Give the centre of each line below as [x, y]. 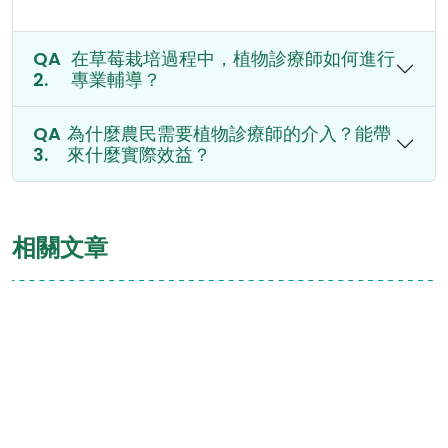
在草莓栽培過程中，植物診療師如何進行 [232, 59]
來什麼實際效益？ [139, 155]
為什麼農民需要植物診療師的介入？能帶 [229, 134]
